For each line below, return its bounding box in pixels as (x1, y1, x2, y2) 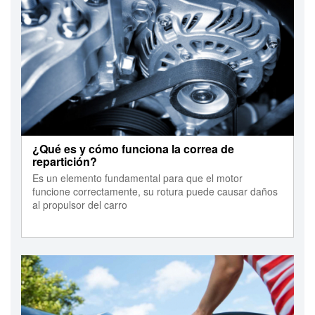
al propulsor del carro (32, 198, 127, 212)
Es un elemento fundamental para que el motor (32, 171, 243, 186)
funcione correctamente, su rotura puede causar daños (32, 184, 278, 199)
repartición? (32, 153, 97, 170)
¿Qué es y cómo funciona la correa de (32, 141, 234, 157)
